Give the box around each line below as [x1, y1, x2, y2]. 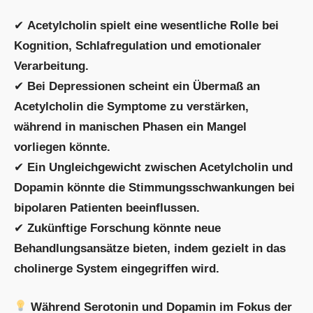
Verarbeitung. [14, 59, 89, 73]
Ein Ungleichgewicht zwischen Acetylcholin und [27, 161, 293, 175]
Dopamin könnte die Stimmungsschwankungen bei [14, 181, 295, 195]
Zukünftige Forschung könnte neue [27, 221, 221, 235]
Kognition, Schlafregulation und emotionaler [14, 39, 261, 53]
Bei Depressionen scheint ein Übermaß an [27, 80, 260, 94]
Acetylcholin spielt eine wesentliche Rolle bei [27, 19, 279, 33]
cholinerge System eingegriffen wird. [14, 262, 219, 276]
